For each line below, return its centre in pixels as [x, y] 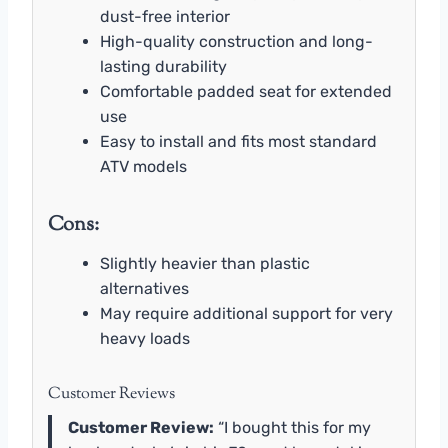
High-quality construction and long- [236, 42]
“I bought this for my [292, 428]
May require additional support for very [246, 314]
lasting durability [163, 67]
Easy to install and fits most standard [238, 142]
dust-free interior [165, 17]
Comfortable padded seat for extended [246, 92]
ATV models [143, 167]
